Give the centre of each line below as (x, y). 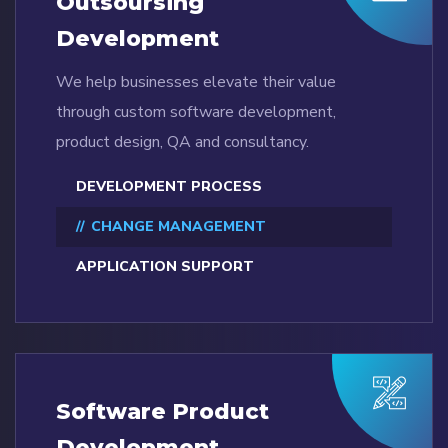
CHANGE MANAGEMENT (178, 227)
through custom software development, (196, 112)
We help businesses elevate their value (196, 82)
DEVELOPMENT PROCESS (169, 187)
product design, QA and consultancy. (182, 142)
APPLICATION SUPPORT (165, 267)
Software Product (162, 412)
